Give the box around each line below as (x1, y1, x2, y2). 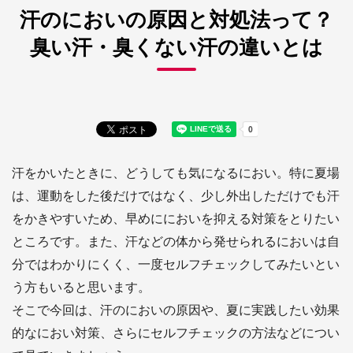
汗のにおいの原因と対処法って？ (20, 3, 333, 34)
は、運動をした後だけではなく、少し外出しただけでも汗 (12, 186, 340, 204)
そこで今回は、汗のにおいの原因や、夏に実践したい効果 (12, 300, 340, 318)
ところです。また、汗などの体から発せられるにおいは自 (12, 232, 340, 250)
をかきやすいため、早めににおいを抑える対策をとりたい (12, 209, 340, 227)
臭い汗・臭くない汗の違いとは (30, 31, 323, 61)
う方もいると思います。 (12, 277, 150, 295)
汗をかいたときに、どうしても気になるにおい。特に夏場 (12, 163, 340, 181)
